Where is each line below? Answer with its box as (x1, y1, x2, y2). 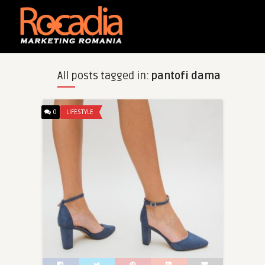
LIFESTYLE (66, 108, 93, 116)
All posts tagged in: (57, 69, 151, 82)
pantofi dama (151, 69, 221, 82)
